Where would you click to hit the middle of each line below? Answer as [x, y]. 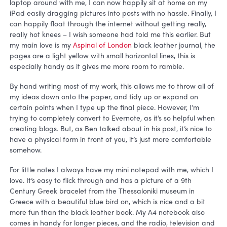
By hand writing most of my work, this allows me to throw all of [111, 86]
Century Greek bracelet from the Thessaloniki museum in [102, 191]
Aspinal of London [102, 44]
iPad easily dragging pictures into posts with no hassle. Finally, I [113, 12]
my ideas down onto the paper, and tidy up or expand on [104, 97]
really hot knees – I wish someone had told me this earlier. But [110, 34]
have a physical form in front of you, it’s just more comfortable [110, 139]
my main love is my [41, 44]
